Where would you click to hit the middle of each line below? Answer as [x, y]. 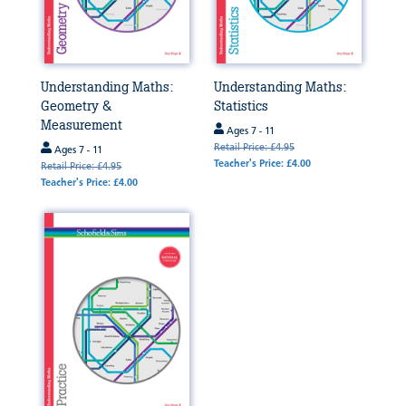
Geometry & [77, 106]
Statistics [241, 106]
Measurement [82, 126]
